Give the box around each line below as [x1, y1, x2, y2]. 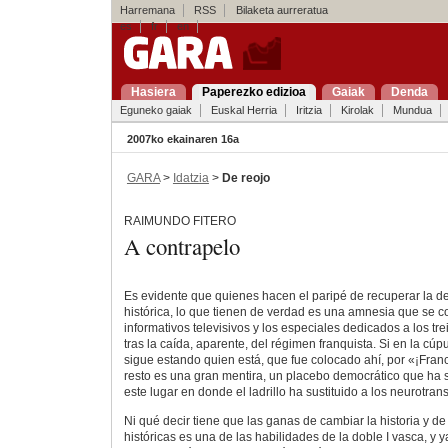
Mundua [392, 104, 432, 116]
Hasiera [130, 85, 176, 99]
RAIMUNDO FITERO [123, 214, 236, 229]
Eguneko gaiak [119, 104, 192, 116]
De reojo [221, 170, 270, 185]
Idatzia [172, 170, 209, 185]
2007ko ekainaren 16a [126, 133, 239, 145]
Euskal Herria [210, 104, 277, 116]
